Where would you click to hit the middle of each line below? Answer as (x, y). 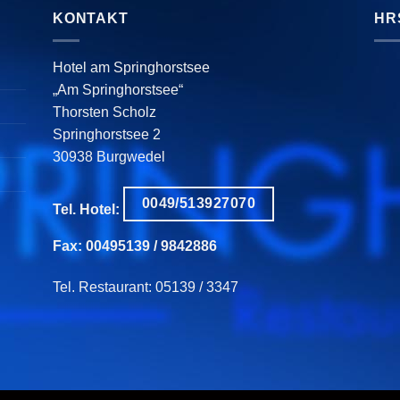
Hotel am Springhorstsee (131, 67)
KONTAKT (90, 19)
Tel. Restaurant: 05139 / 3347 (145, 287)
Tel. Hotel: (87, 210)
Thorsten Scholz (104, 112)
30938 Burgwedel (108, 156)
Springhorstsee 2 (106, 134)
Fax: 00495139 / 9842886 (134, 246)
